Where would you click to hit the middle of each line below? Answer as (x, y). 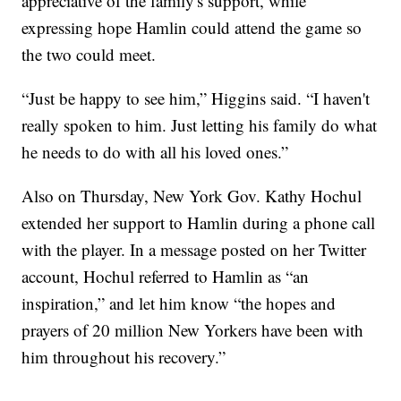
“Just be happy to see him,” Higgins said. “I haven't (196, 98)
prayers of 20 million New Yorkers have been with (193, 330)
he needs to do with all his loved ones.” (155, 152)
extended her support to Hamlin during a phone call (199, 223)
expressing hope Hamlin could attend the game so (192, 28)
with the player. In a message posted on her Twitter (194, 250)
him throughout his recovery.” (124, 357)
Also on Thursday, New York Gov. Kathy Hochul (192, 196)
